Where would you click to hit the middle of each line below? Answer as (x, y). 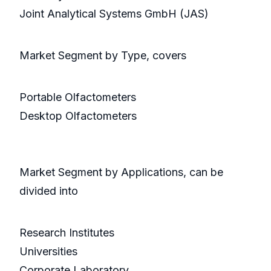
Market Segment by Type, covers (103, 56)
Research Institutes (67, 233)
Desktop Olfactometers (78, 116)
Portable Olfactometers (78, 97)
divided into (49, 191)
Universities (48, 252)
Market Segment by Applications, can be (121, 172)
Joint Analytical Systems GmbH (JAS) (114, 14)
